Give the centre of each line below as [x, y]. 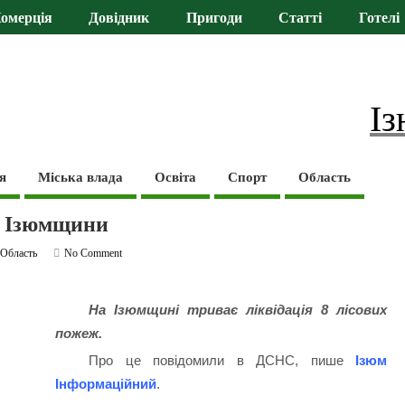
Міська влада [81, 177]
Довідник [119, 19]
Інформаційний [105, 384]
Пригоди [214, 19]
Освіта [176, 177]
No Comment [94, 253]
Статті [301, 19]
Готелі [379, 19]
